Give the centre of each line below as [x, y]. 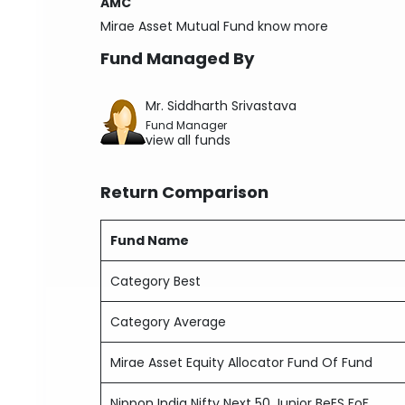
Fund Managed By [178, 58]
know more [293, 26]
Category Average [169, 322]
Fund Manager [187, 126]
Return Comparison [185, 192]
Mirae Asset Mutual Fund [178, 26]
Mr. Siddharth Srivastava [221, 106]
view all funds [188, 140]
